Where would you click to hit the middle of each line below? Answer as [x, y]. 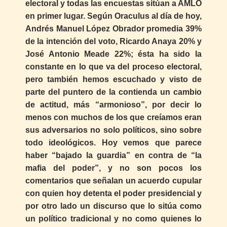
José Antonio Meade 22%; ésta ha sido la [113, 54]
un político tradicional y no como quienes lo [113, 219]
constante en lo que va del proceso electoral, [113, 67]
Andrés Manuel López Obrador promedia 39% [113, 29]
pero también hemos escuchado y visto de [113, 80]
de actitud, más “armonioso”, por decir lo [113, 105]
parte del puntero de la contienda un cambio [113, 92]
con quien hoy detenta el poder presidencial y [113, 194]
